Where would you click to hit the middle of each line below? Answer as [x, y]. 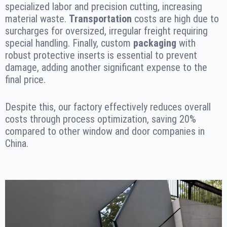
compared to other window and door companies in [105, 131]
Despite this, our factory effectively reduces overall [108, 107]
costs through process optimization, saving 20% [101, 119]
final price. [25, 80]
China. [17, 144]
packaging [155, 43]
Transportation [100, 19]
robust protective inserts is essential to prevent [101, 55]
